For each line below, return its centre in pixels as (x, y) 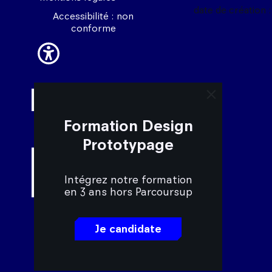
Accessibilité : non (93, 16)
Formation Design (128, 126)
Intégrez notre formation (128, 180)
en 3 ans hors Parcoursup (128, 192)
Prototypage (128, 144)
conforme (93, 29)
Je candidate (128, 229)
